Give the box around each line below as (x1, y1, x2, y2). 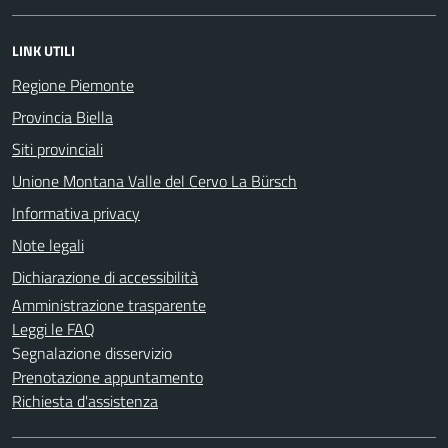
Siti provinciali (12, 136, 103, 161)
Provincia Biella (12, 104, 113, 129)
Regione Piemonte (12, 72, 134, 97)
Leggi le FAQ (12, 316, 95, 341)
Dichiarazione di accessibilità (12, 264, 198, 289)
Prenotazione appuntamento (12, 364, 203, 389)
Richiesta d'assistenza (12, 388, 158, 413)
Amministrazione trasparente (12, 292, 206, 317)
